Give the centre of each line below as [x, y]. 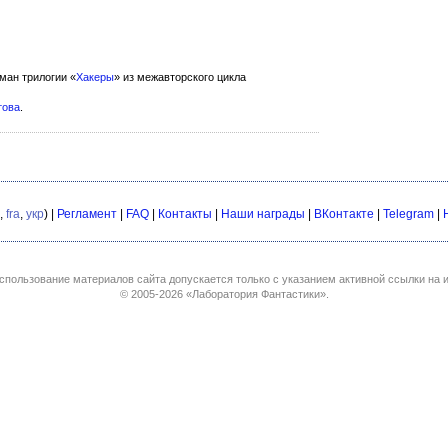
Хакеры [95, 77]
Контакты [185, 214]
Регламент [87, 214]
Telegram [408, 214]
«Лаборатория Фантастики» [255, 294]
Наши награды [263, 214]
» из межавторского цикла [180, 77]
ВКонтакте [344, 214]
